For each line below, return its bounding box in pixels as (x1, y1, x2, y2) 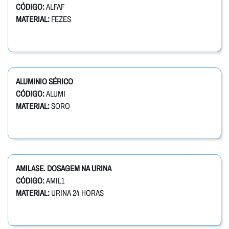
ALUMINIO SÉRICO (16, 77, 73, 86)
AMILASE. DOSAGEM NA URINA (16, 164, 111, 173)
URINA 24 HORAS (50, 189, 104, 198)
